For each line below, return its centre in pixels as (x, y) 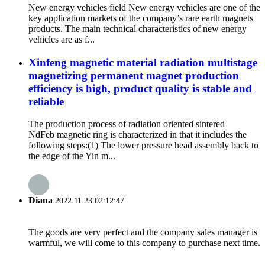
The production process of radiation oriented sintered (127, 124)
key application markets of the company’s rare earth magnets (141, 18)
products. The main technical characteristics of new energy (138, 28)
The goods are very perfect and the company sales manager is (143, 232)
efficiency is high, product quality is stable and (140, 88)
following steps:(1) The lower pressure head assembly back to (143, 146)
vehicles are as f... (62, 39)
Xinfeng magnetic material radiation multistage (143, 62)
